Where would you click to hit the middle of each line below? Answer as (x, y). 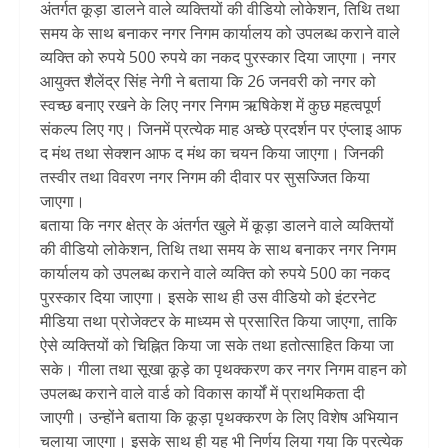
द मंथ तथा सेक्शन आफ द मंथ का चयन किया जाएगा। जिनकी (212, 153)
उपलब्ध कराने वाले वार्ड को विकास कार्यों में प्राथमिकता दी (202, 393)
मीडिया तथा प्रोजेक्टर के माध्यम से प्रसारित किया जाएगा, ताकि (218, 321)
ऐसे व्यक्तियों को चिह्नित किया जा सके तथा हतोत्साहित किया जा (217, 345)
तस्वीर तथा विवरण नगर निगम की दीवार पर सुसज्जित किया (205, 177)
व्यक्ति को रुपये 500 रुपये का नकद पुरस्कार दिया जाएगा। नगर (218, 57)
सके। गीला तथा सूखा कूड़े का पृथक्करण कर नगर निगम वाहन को (223, 369)
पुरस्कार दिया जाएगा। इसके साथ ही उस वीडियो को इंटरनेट (208, 297)
